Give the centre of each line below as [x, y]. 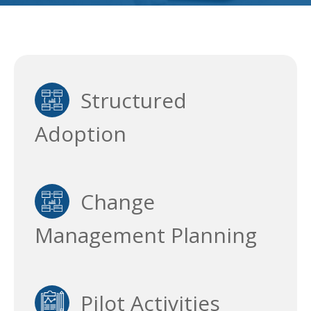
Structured [128, 101]
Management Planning [146, 235]
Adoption [81, 134]
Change [112, 202]
